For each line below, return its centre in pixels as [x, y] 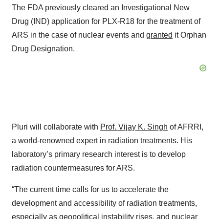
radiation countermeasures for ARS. [73, 168]
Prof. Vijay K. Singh [134, 127]
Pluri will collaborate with [56, 127]
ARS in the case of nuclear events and [79, 35]
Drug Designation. [43, 48]
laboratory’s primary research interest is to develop [99, 154]
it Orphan [189, 35]
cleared [96, 7]
